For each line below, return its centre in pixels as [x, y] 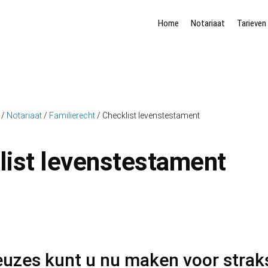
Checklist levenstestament [150, 115]
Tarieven [252, 23]
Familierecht [72, 115]
